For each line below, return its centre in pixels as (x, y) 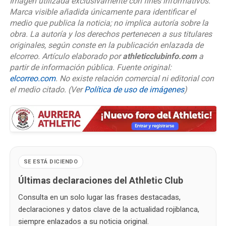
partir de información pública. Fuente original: (90, 67)
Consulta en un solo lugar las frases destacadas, (99, 197)
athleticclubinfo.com (159, 56)
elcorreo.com (32, 78)
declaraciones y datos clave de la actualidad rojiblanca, (108, 209)
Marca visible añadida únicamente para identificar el (102, 12)
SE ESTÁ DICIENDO (51, 161)
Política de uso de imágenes (134, 89)
